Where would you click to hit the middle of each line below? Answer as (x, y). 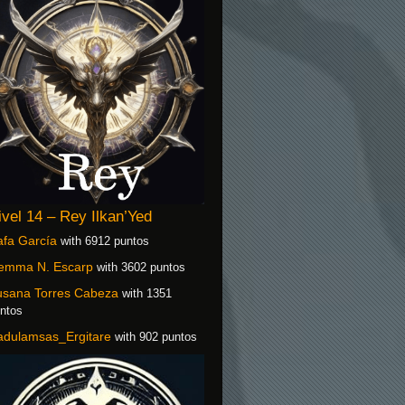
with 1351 (145, 293)
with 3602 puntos (139, 267)
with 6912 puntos (103, 240)
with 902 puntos (154, 336)
